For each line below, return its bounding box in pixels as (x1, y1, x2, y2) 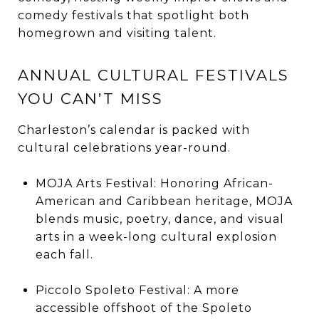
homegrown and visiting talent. (18, 26, 216, 40)
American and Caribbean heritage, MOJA (35, 194, 293, 208)
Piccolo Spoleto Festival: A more (35, 283, 239, 297)
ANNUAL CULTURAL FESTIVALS (18, 66, 289, 84)
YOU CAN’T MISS (18, 89, 163, 108)
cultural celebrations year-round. (18, 140, 231, 155)
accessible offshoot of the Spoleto (35, 300, 252, 315)
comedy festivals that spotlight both (18, 8, 249, 22)
